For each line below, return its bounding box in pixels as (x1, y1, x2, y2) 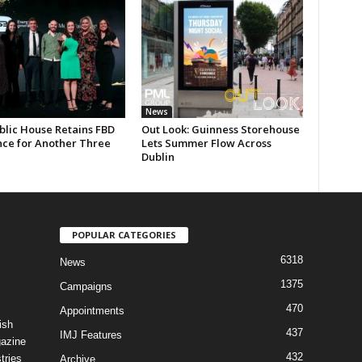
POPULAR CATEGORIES (71, 228, 176, 241)
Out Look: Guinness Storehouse (141, 121, 300, 137)
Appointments (59, 304, 124, 317)
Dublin (141, 149, 175, 164)
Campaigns (59, 280, 112, 293)
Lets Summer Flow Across (141, 135, 271, 150)
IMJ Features (59, 328, 122, 341)
